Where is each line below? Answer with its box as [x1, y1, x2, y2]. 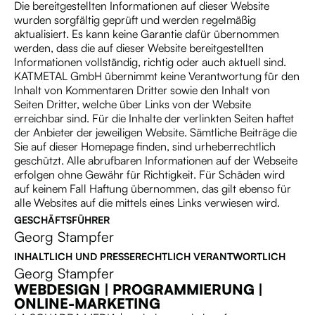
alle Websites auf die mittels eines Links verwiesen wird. [14, 195, 280, 210]
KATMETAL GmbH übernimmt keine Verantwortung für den [14, 69, 300, 83]
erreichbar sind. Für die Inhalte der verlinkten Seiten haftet [14, 111, 294, 125]
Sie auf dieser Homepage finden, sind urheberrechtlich [14, 139, 276, 153]
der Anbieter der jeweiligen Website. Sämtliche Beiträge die [14, 125, 297, 139]
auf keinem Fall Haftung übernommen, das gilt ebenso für [14, 181, 291, 195]
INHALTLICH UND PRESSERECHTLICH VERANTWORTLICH [14, 250, 285, 262]
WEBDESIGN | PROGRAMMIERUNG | [14, 281, 263, 298]
